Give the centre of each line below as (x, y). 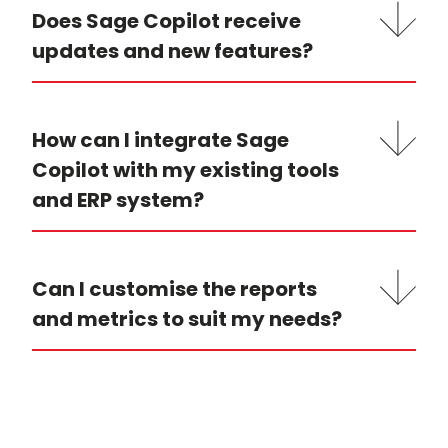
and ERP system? (118, 200)
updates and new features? (172, 51)
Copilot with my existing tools (185, 170)
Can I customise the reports (174, 289)
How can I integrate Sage (160, 140)
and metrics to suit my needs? (187, 319)
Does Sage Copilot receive (166, 21)
